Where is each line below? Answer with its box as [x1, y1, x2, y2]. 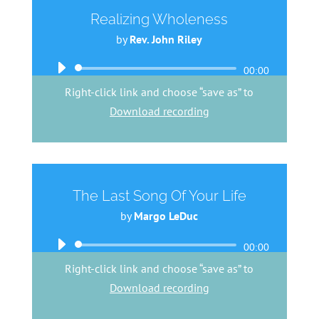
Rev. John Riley [130, 31, 203, 46]
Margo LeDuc [134, 208, 199, 223]
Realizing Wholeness [90, 10, 229, 28]
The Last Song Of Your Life [72, 187, 246, 204]
